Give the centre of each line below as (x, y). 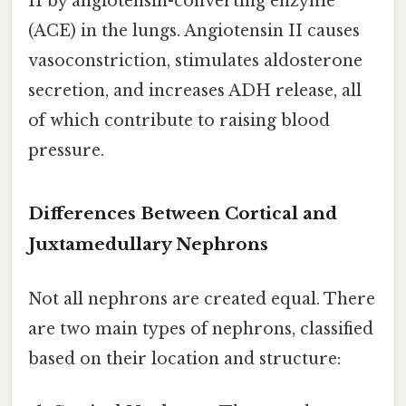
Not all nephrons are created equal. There (202, 299)
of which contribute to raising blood (179, 120)
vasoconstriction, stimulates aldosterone (195, 60)
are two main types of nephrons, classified (201, 329)
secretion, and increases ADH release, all (195, 90)
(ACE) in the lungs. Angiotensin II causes (194, 30)
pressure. (66, 150)
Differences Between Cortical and (183, 214)
